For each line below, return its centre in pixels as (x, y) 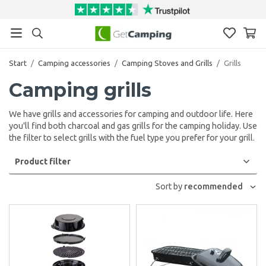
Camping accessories (74, 63)
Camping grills (80, 90)
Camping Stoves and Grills (167, 63)
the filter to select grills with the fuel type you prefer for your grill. (132, 137)
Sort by (170, 186)
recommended (213, 186)
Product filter (43, 161)
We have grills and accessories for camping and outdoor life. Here (131, 114)
